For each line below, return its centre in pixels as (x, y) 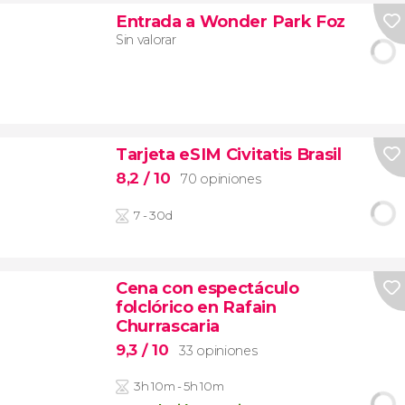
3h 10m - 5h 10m (179, 386)
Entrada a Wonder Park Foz (230, 21)
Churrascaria (168, 326)
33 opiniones (218, 350)
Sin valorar (146, 40)
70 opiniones (221, 179)
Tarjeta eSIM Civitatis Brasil (228, 155)
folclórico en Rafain (196, 307)
